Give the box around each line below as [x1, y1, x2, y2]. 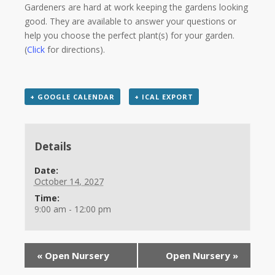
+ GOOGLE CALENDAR [30, 92, 115, 101]
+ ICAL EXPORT [134, 92, 193, 101]
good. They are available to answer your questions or [25, 15, 236, 27]
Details [34, 139, 71, 153]
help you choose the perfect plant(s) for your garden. [25, 29, 234, 41]
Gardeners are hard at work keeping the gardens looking [25, 1, 248, 13]
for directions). [47, 44, 105, 55]
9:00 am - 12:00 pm [34, 203, 111, 215]
